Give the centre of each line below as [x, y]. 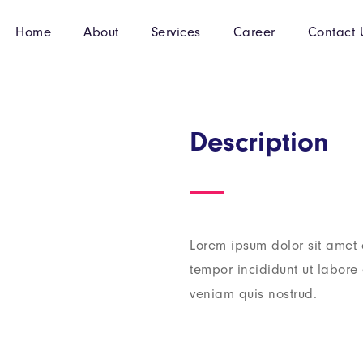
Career [254, 32]
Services [176, 32]
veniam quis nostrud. [253, 294]
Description [259, 142]
